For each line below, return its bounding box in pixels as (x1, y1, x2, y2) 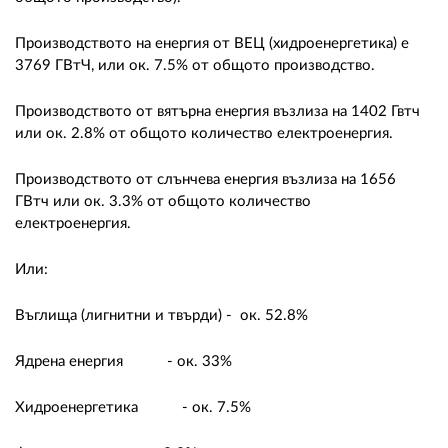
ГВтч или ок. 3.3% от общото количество (15, 193, 311, 209)
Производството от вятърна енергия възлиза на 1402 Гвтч (15, 103, 420, 119)
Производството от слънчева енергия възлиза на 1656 (15, 171, 396, 187)
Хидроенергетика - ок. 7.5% (15, 399, 255, 415)
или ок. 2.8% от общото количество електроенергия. (15, 125, 397, 141)
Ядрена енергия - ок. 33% (15, 353, 236, 369)
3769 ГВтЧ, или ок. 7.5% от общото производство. (15, 57, 379, 73)
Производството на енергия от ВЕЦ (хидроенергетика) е (15, 35, 409, 51)
